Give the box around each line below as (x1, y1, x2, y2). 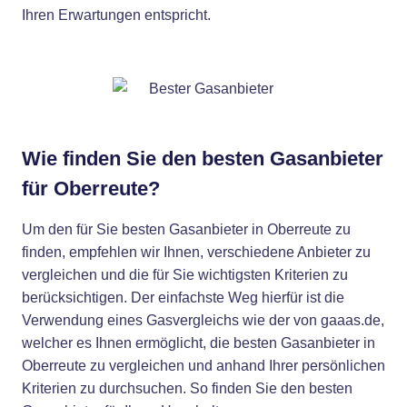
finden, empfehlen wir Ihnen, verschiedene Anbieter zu (22, 244, 371, 260)
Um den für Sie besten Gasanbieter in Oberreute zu (22, 222, 351, 237)
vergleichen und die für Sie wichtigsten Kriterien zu (22, 267, 348, 283)
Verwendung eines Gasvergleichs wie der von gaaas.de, (22, 313, 384, 328)
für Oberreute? (22, 177, 160, 200)
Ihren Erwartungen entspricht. (22, 7, 211, 23)
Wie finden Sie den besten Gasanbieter (22, 147, 383, 170)
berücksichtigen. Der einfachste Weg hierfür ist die (22, 290, 344, 305)
